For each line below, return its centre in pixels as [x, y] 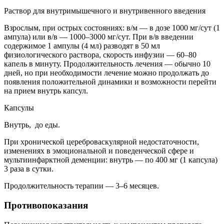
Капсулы [20, 108]
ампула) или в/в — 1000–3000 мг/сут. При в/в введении [99, 37]
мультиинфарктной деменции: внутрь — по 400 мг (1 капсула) [111, 160]
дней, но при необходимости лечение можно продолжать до [106, 73]
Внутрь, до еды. [32, 125]
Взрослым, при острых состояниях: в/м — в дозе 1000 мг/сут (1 [112, 28]
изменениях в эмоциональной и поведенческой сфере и [99, 151]
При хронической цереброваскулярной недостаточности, [101, 142]
